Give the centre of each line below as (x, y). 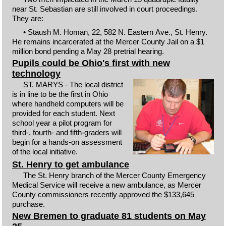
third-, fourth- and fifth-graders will (67, 132)
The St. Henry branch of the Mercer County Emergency (115, 175)
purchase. (28, 204)
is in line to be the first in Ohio (60, 94)
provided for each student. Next (63, 113)
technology (36, 74)
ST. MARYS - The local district (73, 84)
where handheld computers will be (68, 104)
